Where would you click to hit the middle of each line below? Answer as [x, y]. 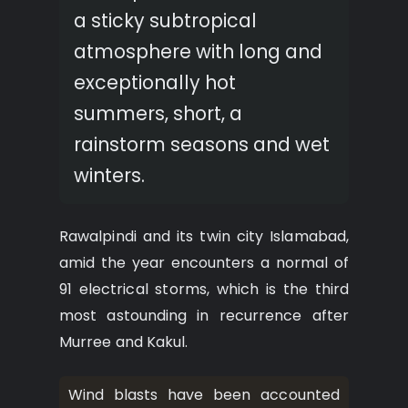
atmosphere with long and [198, 52]
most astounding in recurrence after [204, 315]
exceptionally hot [155, 83]
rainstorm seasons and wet [202, 145]
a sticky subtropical [165, 21]
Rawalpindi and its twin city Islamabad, [204, 236]
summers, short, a [158, 114]
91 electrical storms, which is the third [204, 289]
